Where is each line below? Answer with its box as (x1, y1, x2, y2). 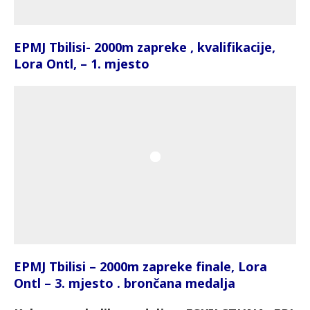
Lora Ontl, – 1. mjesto (14, 55, 149, 72)
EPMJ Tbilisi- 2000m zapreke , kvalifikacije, (14, 38, 275, 55)
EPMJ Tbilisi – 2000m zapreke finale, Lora (14, 258, 267, 275)
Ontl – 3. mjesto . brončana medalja (14, 275, 235, 292)
